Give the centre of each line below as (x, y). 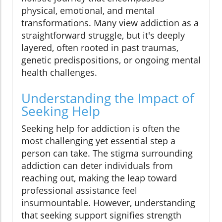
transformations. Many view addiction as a (110, 23)
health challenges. (59, 73)
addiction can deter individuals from (97, 166)
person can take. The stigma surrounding (107, 153)
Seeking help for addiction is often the (101, 129)
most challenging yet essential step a (98, 141)
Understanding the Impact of (108, 98)
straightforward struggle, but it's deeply (103, 35)
